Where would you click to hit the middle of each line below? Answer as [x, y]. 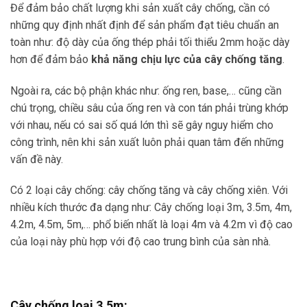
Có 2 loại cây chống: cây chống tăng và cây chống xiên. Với [149, 191]
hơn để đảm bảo [51, 59]
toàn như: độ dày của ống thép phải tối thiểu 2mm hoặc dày [150, 42]
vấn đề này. [37, 159]
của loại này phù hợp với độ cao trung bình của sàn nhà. [140, 242]
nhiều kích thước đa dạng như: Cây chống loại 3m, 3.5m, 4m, [151, 208]
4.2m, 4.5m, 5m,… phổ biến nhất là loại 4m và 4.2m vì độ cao [151, 225]
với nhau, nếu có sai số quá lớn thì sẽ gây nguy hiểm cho [142, 125]
